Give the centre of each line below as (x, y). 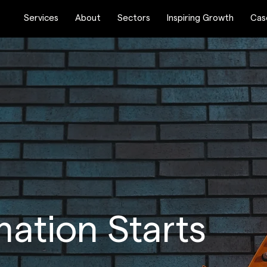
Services (41, 18)
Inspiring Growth (200, 18)
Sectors (134, 18)
